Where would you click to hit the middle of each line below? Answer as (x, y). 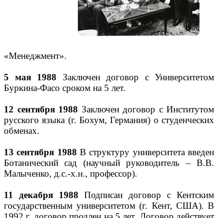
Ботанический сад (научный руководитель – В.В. (109, 163)
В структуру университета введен (145, 152)
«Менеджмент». (35, 56)
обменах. (22, 131)
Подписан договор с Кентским (146, 195)
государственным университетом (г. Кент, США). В (109, 206)
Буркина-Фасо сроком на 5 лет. (65, 88)
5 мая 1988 (30, 77)
